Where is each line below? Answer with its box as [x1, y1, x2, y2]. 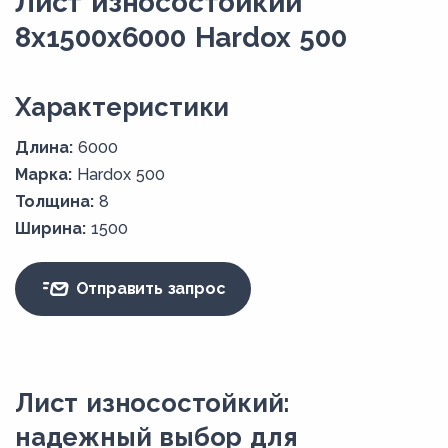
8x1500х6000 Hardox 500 [15, 20, 347, 53]
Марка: [15, 164, 72, 184]
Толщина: [15, 191, 94, 211]
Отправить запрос [70, 279, 226, 299]
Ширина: [15, 218, 86, 238]
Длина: [15, 137, 73, 157]
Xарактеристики [15, 91, 230, 122]
